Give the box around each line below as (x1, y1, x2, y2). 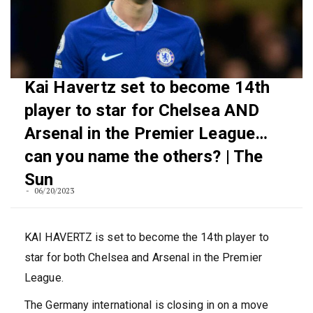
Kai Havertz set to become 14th (24, 78, 270, 98)
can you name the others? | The (24, 147, 263, 167)
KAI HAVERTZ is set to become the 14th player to (24, 231, 269, 245)
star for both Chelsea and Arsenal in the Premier (24, 251, 262, 265)
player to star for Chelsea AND (24, 101, 260, 121)
